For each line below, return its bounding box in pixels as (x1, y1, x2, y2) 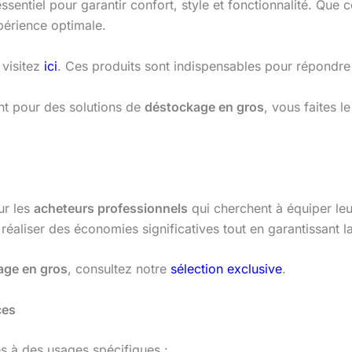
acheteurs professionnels (34, 200, 188, 216)
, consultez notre (68, 261, 170, 277)
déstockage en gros (145, 98, 264, 115)
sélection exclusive (170, 261, 282, 277)
